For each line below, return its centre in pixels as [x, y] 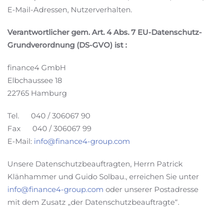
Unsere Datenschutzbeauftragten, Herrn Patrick [95, 164]
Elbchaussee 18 [35, 80]
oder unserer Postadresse [151, 189]
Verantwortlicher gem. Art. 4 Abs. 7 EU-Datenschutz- [105, 32]
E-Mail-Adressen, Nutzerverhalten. [70, 10]
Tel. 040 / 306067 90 [49, 116]
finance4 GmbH [37, 68]
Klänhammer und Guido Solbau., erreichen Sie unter [103, 177]
